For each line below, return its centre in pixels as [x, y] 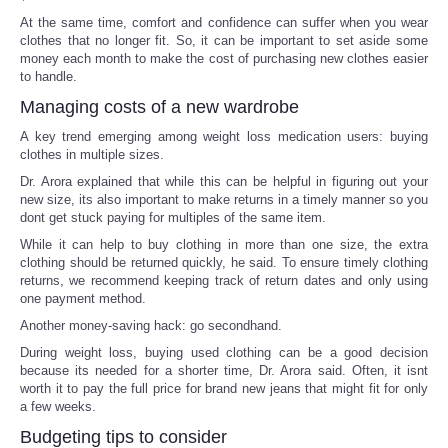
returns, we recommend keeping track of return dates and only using [224, 280]
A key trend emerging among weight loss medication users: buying [224, 136]
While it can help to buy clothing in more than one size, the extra [224, 244]
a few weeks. [58, 406]
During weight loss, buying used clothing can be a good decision [224, 352]
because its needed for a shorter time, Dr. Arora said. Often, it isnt [224, 370]
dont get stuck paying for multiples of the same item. [173, 217]
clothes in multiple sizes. [92, 154]
